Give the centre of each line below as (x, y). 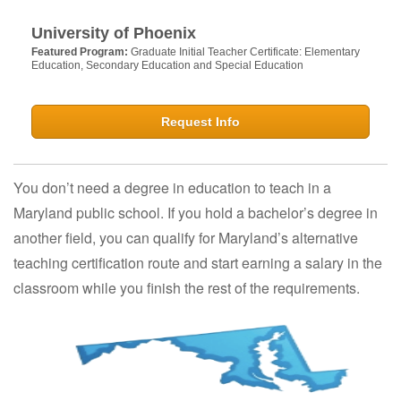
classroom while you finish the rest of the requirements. (187, 287)
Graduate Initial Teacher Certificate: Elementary (245, 51)
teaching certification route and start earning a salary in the (198, 262)
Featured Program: (81, 51)
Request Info (200, 121)
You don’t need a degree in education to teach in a (172, 187)
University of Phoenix (114, 33)
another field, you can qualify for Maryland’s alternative (186, 237)
